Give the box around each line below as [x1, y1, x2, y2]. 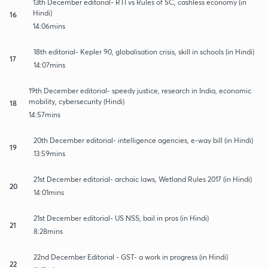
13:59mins [33, 148, 65, 158]
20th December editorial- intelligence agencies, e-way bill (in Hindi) [33, 135, 253, 145]
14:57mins [29, 109, 61, 119]
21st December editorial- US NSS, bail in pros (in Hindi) [33, 213, 209, 223]
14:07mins [33, 60, 65, 69]
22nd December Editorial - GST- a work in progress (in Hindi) [33, 252, 228, 261]
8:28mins [33, 226, 63, 236]
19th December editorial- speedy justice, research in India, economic [29, 86, 252, 95]
